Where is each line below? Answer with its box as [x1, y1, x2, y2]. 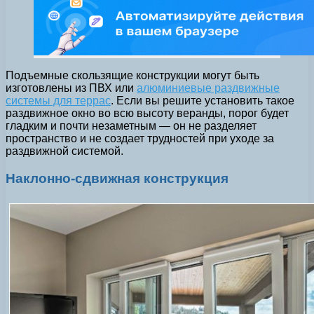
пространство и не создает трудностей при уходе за [6, 132, 274, 145]
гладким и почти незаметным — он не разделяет [6, 120, 257, 132]
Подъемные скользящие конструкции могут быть [6, 69, 259, 82]
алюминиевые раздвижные [137, 82, 280, 95]
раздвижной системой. [6, 145, 123, 158]
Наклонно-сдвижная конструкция [6, 171, 228, 186]
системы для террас [6, 95, 111, 107]
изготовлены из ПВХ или [6, 82, 137, 95]
